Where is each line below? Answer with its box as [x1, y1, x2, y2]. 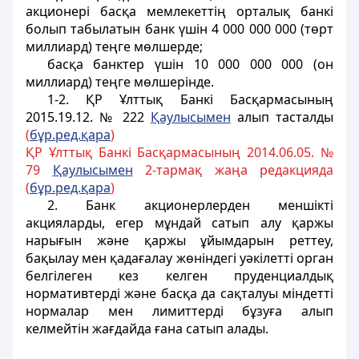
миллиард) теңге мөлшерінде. [26, 73, 214, 91]
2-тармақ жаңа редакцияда [132, 161, 333, 179]
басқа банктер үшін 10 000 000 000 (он [46, 55, 333, 73]
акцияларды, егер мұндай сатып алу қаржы [26, 214, 333, 232]
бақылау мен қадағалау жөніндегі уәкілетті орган [26, 249, 333, 267]
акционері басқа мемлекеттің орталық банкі [26, 2, 333, 20]
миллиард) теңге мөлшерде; [26, 38, 203, 55]
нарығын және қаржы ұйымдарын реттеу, [26, 232, 333, 249]
